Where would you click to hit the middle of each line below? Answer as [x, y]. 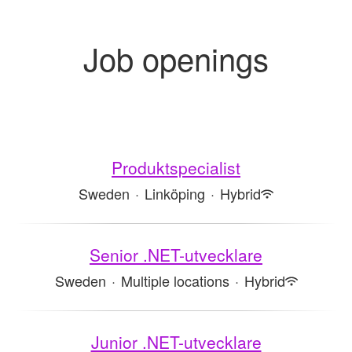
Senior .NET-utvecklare [176, 255]
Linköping [175, 193]
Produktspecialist [176, 167]
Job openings [176, 58]
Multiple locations [175, 280]
